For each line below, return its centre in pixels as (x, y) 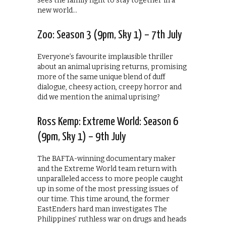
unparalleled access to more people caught (110, 179)
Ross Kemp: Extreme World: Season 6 (108, 122)
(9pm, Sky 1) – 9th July (82, 137)
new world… (57, 11)
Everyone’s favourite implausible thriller (105, 57)
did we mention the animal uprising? (99, 97)
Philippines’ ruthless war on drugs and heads (112, 219)
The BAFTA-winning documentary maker (106, 159)
